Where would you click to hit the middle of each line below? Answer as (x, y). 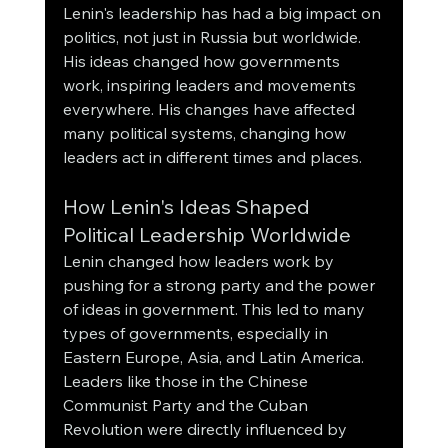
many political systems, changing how (206, 133)
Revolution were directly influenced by (206, 429)
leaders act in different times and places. (212, 157)
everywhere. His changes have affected (210, 109)
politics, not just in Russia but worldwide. (213, 37)
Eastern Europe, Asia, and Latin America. (215, 357)
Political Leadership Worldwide (206, 235)
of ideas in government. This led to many (215, 309)
